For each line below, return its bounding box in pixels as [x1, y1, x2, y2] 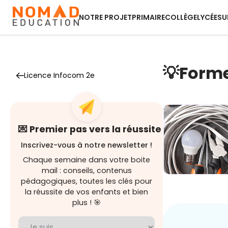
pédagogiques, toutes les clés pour [21, 176, 152, 186]
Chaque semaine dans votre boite [23, 155, 150, 165]
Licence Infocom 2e [24, 70, 95, 80]
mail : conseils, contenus [41, 165, 132, 176]
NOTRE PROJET [79, 12, 132, 22]
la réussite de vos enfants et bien [25, 187, 148, 197]
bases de [182, 185, 220, 197]
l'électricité [178, 193, 224, 205]
